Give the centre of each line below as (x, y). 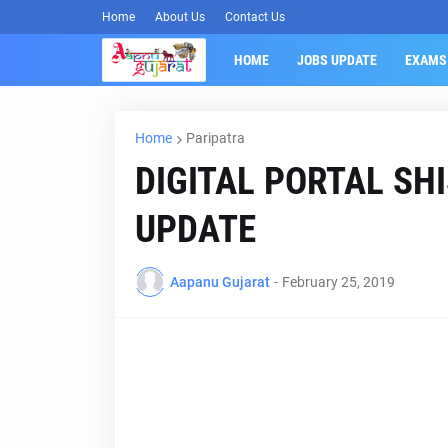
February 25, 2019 (338, 281)
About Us (180, 17)
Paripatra (215, 138)
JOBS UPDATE (336, 60)
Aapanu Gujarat (219, 281)
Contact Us (255, 17)
